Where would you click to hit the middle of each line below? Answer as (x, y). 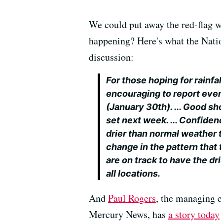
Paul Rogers (132, 198)
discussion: (111, 57)
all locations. (133, 174)
